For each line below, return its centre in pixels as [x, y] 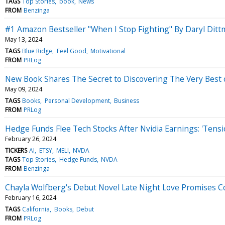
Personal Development [77, 100]
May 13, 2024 [24, 39]
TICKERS [16, 150]
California [36, 209]
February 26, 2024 [31, 139]
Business [126, 100]
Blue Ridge [37, 51]
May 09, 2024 [24, 89]
